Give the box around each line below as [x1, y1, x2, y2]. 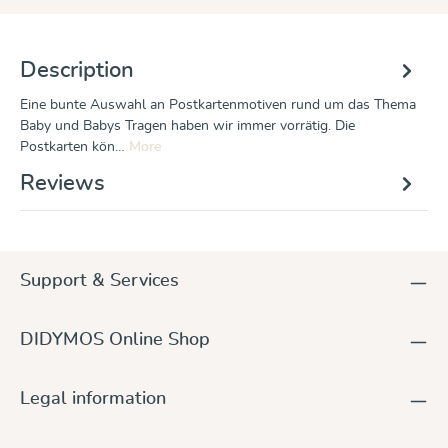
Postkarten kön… [20, 139, 129, 154]
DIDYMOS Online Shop [20, 329, 210, 349]
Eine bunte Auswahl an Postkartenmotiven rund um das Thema [20, 97, 416, 112]
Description [20, 59, 134, 81]
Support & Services [20, 270, 179, 290]
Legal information [20, 388, 166, 408]
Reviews [20, 172, 105, 194]
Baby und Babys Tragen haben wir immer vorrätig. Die [20, 118, 355, 133]
